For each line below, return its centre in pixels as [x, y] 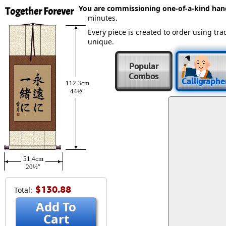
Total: [23, 190]
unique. [101, 42]
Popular [144, 66]
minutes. [103, 18]
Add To [56, 207]
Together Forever [39, 11]
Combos [144, 76]
